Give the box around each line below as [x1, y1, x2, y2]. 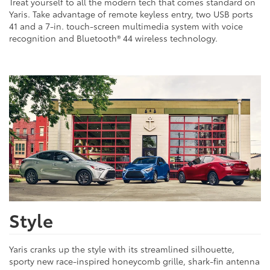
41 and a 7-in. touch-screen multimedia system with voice [9, 19, 243, 32]
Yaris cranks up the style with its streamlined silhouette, [9, 242, 234, 255]
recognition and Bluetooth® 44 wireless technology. [9, 31, 218, 44]
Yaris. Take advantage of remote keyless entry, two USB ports [9, 7, 253, 20]
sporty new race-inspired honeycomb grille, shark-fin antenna [9, 254, 260, 267]
